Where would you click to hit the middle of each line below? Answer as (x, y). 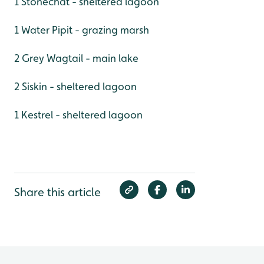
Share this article (57, 192)
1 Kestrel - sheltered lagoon (78, 115)
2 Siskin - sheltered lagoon (75, 87)
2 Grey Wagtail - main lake (76, 58)
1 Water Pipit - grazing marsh (82, 30)
